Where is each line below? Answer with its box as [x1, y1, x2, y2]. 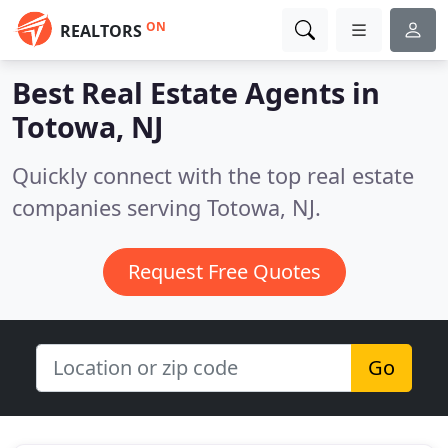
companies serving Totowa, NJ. [12, 193, 321, 222]
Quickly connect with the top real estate [12, 161, 414, 190]
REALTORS [60, 20, 142, 42]
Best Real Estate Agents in [12, 73, 380, 112]
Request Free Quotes [127, 258, 321, 285]
